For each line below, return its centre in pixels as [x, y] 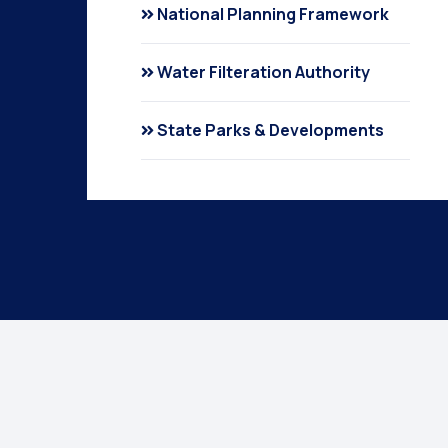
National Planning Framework [273, 14]
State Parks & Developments [270, 130]
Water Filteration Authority [263, 72]
